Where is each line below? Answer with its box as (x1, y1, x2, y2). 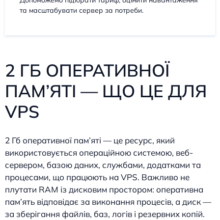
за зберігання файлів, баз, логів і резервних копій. (5, 208, 205, 219)
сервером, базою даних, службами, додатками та (5, 159, 201, 170)
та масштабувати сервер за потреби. (20, 5, 143, 15)
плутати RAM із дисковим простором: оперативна (5, 184, 203, 194)
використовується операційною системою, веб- (5, 147, 193, 158)
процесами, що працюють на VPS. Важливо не (5, 171, 190, 182)
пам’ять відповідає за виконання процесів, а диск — (5, 196, 211, 207)
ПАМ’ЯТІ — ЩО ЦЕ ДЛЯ (5, 80, 207, 102)
